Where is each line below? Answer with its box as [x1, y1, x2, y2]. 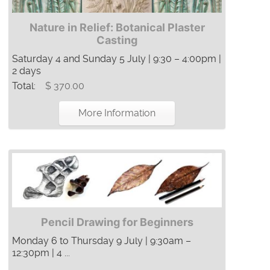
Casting [96, 33, 137, 46]
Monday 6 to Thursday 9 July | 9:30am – [12, 234, 191, 246]
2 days [12, 64, 41, 77]
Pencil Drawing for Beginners [40, 215, 193, 228]
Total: [12, 80, 38, 92]
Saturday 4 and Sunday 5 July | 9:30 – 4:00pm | [12, 52, 221, 64]
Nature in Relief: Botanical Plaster [29, 20, 205, 34]
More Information [78, 107, 155, 119]
